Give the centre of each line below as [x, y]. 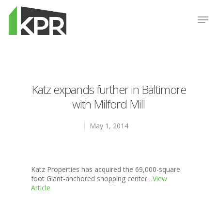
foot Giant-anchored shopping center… [92, 178]
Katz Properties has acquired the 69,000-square [106, 169]
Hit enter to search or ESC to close [89, 62]
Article [41, 188]
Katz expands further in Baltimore [108, 89]
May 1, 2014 [109, 126]
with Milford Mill [108, 104]
